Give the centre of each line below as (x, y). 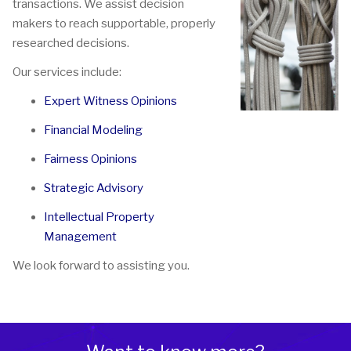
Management (80, 237)
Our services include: (67, 72)
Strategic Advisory (94, 188)
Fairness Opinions (90, 159)
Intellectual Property (99, 217)
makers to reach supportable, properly (114, 24)
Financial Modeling (93, 130)
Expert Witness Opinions (110, 101)
